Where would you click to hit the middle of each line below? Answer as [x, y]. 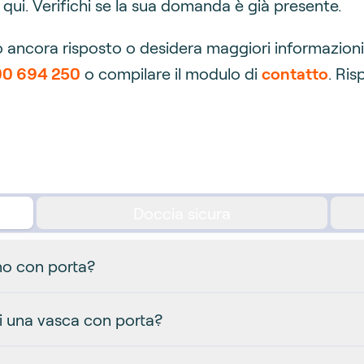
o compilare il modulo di [171, 73]
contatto [295, 73]
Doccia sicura [182, 213]
